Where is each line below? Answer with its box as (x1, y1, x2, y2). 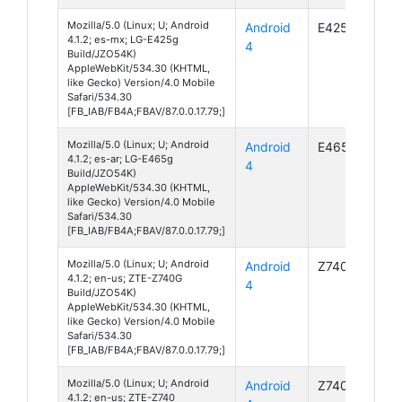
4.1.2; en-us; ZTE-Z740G (67, 271, 182, 284)
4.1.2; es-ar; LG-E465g (67, 152, 173, 165)
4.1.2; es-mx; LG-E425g (67, 32, 179, 46)
